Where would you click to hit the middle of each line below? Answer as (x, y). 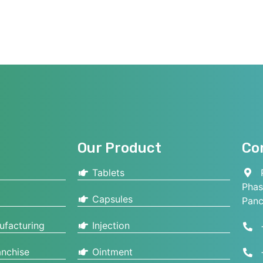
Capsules (111, 199)
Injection (109, 225)
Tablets (107, 172)
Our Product (119, 148)
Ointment (111, 252)
